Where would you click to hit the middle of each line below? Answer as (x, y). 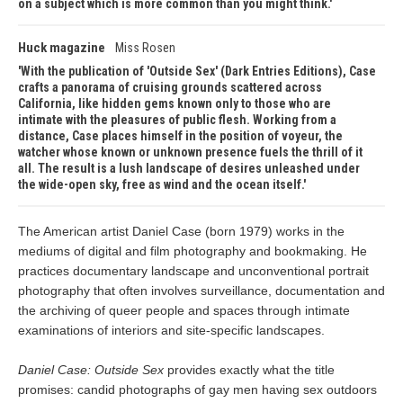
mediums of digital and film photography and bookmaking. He (193, 251)
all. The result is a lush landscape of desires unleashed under (189, 168)
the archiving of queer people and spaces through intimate (184, 310)
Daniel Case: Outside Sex (91, 370)
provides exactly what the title (249, 370)
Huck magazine (63, 48)
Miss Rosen (145, 48)
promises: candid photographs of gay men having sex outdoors (197, 390)
